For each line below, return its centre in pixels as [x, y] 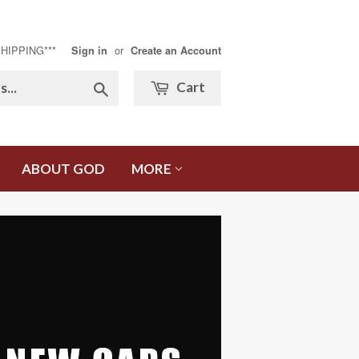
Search [127, 87]
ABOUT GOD [63, 169]
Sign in [89, 50]
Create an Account [176, 50]
